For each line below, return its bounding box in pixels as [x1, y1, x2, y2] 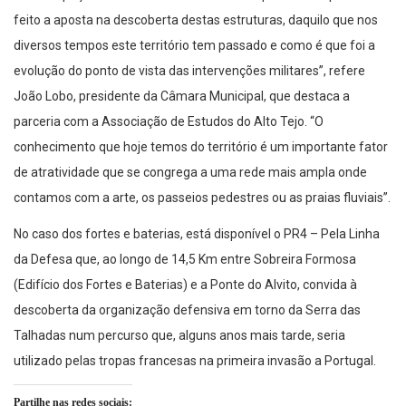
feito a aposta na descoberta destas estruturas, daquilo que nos [14, 13, 378, 28]
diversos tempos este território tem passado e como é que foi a [14, 38, 375, 53]
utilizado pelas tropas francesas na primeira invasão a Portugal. [14, 353, 376, 369]
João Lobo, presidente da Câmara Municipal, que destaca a [14, 89, 350, 104]
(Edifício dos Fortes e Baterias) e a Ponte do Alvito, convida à [14, 277, 357, 293]
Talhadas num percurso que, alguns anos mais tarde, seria [14, 328, 345, 343]
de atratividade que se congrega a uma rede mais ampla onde [14, 165, 367, 180]
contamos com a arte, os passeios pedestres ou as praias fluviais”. [14, 190, 391, 206]
